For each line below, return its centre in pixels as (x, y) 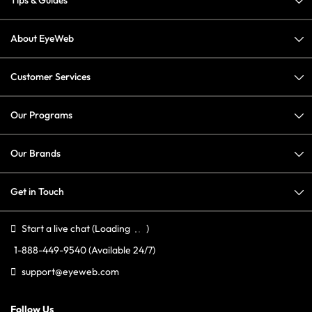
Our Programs (41, 115)
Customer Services (50, 77)
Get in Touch (37, 192)
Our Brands (36, 154)
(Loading (112, 229)
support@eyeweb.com (70, 272)
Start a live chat (56, 229)
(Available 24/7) (122, 250)
